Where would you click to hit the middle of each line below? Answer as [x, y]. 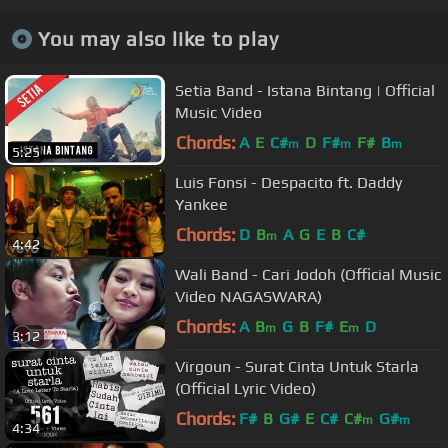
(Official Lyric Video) [245, 388]
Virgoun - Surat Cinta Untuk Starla [297, 366]
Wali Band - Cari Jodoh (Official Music [308, 274]
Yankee [201, 204]
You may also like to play [158, 38]
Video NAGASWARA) [248, 296]
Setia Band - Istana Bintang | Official [305, 90]
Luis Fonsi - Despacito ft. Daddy [288, 182]
